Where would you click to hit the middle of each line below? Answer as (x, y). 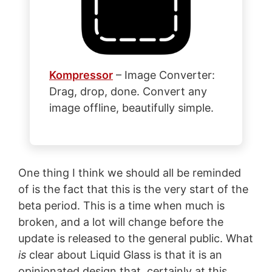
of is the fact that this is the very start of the (133, 189)
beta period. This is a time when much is (121, 205)
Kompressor (81, 75)
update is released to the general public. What (135, 238)
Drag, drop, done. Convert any (128, 91)
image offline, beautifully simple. (131, 107)
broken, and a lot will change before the (121, 222)
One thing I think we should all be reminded (129, 172)
